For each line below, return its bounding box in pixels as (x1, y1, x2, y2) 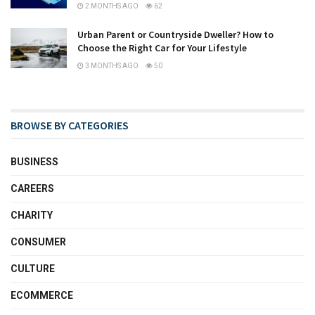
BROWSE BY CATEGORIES (11, 118, 129, 133)
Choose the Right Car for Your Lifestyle (77, 41, 247, 55)
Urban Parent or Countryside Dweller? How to (77, 28, 274, 41)
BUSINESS (11, 156, 58, 168)
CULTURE (11, 263, 55, 275)
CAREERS (11, 183, 54, 195)
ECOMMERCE (11, 290, 73, 302)
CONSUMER (11, 236, 66, 248)
